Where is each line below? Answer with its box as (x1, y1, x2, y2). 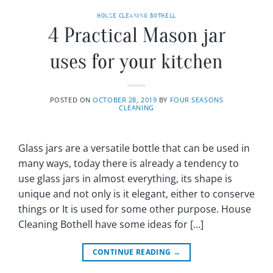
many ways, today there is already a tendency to (18, 156, 239, 170)
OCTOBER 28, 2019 (93, 94, 157, 104)
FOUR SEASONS (169, 94, 224, 104)
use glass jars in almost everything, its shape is (18, 171, 232, 185)
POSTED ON (49, 94, 93, 104)
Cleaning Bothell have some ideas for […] (18, 217, 204, 231)
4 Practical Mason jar (48, 23, 225, 48)
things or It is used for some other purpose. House (18, 202, 251, 216)
